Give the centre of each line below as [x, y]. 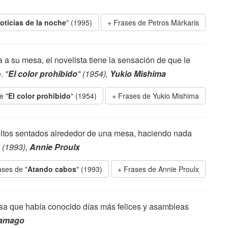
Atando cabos [52, 169]
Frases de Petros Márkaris [156, 22]
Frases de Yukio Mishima [159, 96]
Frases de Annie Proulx [161, 169]
